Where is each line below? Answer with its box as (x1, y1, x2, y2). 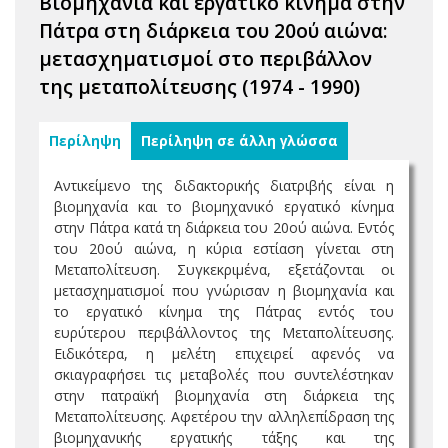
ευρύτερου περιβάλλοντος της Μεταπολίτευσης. (54, 323, 394, 342)
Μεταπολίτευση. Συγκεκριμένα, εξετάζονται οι (54, 260, 394, 279)
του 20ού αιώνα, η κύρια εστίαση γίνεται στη (54, 239, 394, 258)
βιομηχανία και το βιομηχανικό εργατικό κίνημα (54, 197, 394, 216)
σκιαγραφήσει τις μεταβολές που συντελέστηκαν (54, 365, 394, 384)
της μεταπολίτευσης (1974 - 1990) (39, 73, 360, 100)
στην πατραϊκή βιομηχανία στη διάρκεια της (54, 386, 394, 405)
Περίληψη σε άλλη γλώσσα (141, 132, 338, 150)
